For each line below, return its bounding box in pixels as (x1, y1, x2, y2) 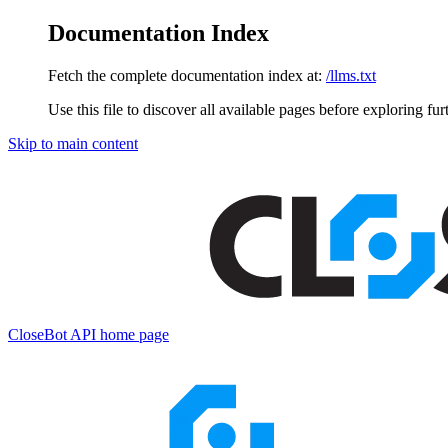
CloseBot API (8, 325, 96, 343)
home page (96, 325, 169, 343)
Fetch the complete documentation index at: (48, 66, 322, 84)
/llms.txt (326, 66, 376, 84)
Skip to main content (8, 134, 138, 152)
